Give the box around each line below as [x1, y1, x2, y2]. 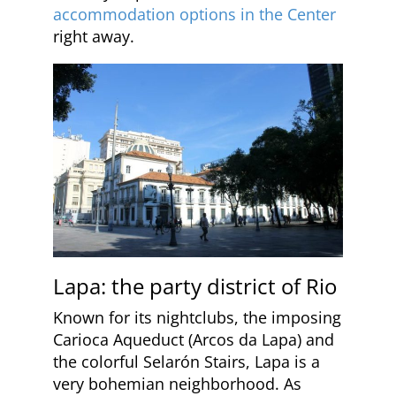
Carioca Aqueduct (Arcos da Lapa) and [53, 328, 334, 350]
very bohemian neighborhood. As [53, 372, 301, 394]
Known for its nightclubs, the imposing [53, 306, 341, 328]
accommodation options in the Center [53, 4, 336, 26]
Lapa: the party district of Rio [53, 270, 337, 301]
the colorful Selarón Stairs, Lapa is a [53, 350, 320, 372]
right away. [53, 26, 134, 48]
